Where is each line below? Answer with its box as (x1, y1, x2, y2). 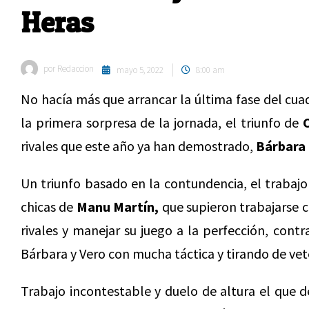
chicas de (21, 198, 77, 215)
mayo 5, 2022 (117, 64, 163, 76)
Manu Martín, (76, 198, 159, 215)
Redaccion (55, 63, 94, 74)
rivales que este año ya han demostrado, (21, 137, 256, 154)
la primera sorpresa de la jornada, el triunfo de (21, 114, 303, 131)
